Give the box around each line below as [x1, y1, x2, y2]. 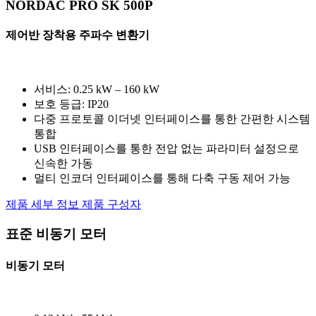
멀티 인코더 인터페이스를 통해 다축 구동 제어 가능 [34, 171, 291, 184]
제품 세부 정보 [6, 197, 82, 210]
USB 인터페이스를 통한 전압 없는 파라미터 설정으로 [34, 142, 299, 154]
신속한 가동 [34, 157, 93, 169]
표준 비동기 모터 [6, 226, 107, 242]
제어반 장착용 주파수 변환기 [6, 29, 150, 42]
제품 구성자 [82, 197, 141, 210]
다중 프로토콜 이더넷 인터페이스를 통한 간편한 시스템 [34, 112, 310, 125]
